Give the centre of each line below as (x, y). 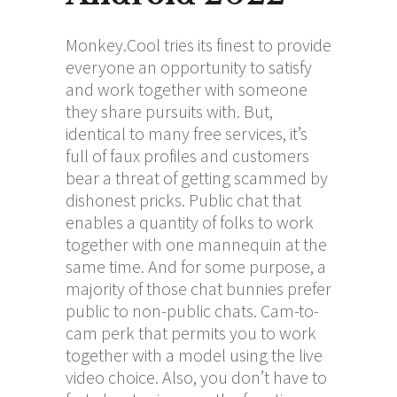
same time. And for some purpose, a (196, 266)
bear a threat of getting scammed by (197, 177)
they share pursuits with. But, (169, 111)
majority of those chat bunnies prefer (198, 288)
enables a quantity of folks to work (190, 222)
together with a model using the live (194, 354)
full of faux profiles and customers (187, 155)
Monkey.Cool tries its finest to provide (198, 44)
